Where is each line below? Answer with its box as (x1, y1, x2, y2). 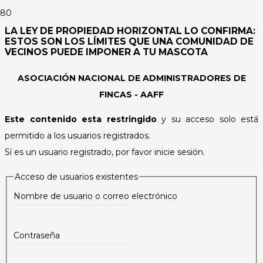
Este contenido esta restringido (5, 113, 157, 124)
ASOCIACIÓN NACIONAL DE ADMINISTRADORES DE (17, 72, 246, 83)
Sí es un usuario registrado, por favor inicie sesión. (5, 146, 205, 157)
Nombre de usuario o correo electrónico (13, 190, 177, 201)
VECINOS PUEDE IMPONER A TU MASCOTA (5, 46, 208, 58)
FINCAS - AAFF (99, 89, 164, 100)
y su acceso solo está (156, 113, 258, 124)
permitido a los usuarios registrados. (5, 130, 150, 141)
